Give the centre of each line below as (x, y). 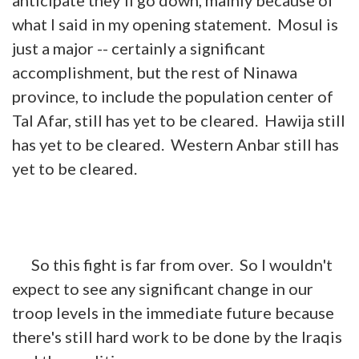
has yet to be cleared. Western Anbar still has (175, 144)
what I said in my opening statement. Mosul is (175, 24)
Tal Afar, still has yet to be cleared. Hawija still (179, 120)
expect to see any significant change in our (163, 288)
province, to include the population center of (173, 96)
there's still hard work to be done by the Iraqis (177, 336)
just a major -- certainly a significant (139, 48)
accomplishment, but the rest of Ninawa (155, 72)
